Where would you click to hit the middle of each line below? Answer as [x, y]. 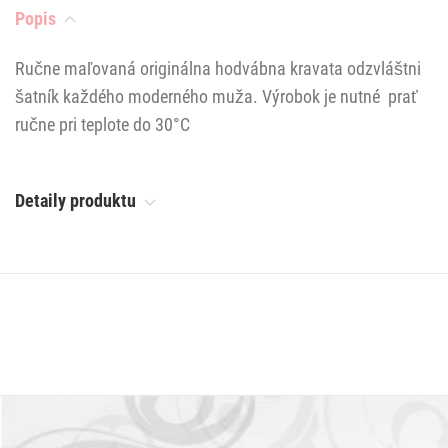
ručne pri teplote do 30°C [102, 125]
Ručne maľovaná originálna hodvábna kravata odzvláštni [218, 69]
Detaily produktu [77, 201]
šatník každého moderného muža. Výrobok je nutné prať [216, 97]
